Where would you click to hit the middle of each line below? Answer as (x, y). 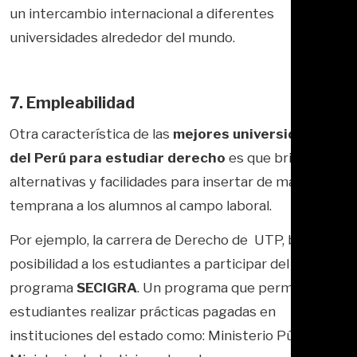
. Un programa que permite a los (240, 287)
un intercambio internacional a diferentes (142, 14)
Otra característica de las (91, 134)
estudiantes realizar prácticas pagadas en (143, 311)
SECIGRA (107, 287)
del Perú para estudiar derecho (118, 158)
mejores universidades (252, 134)
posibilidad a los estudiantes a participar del (149, 263)
